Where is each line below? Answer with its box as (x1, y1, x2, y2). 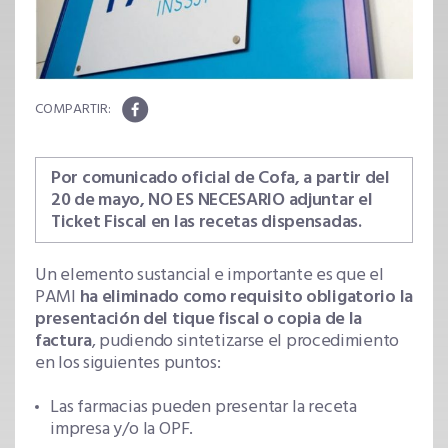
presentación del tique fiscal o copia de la (35, 305, 363, 335)
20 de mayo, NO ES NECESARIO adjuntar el (51, 186, 373, 216)
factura (35, 327, 92, 357)
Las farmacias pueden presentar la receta (50, 393, 357, 423)
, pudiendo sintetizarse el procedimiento (91, 327, 399, 357)
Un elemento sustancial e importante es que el (35, 261, 384, 291)
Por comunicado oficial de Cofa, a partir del (51, 164, 390, 194)
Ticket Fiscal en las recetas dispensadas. (51, 208, 362, 238)
